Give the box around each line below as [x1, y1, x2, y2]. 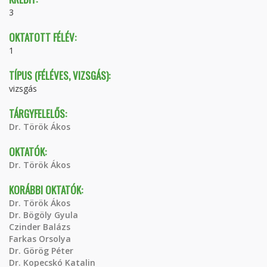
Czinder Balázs [9, 221, 70, 232]
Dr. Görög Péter [9, 245, 73, 256]
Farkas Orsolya [9, 233, 71, 244]
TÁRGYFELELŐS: [9, 106, 69, 121]
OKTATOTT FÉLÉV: [9, 30, 79, 45]
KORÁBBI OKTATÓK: [9, 182, 85, 197]
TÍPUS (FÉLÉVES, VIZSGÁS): [9, 68, 113, 83]
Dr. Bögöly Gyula [9, 209, 78, 221]
